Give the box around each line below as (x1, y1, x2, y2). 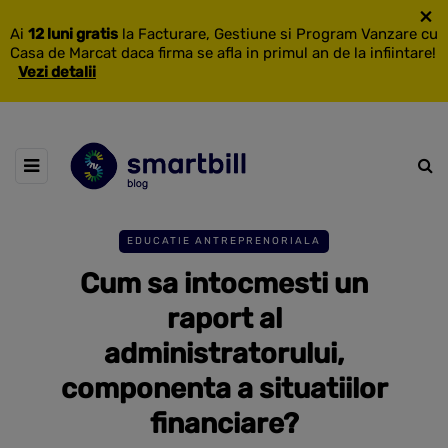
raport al (166, 301, 282, 335)
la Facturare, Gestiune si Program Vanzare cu (118, 25, 438, 43)
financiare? (149, 406, 299, 440)
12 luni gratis (28, 25, 118, 43)
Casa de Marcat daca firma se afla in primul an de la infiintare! (10, 44, 436, 62)
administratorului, (104, 336, 344, 370)
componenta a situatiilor (60, 371, 388, 405)
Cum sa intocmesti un (80, 266, 368, 300)
